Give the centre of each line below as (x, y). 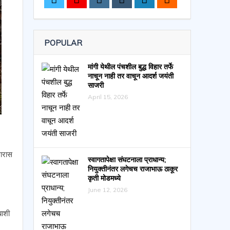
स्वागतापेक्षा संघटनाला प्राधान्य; (127, 160)
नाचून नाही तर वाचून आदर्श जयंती (130, 76)
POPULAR (63, 43)
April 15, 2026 (108, 97)
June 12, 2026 (107, 190)
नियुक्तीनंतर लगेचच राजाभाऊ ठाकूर (132, 169)
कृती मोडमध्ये (104, 178)
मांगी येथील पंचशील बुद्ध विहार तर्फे (130, 67)
